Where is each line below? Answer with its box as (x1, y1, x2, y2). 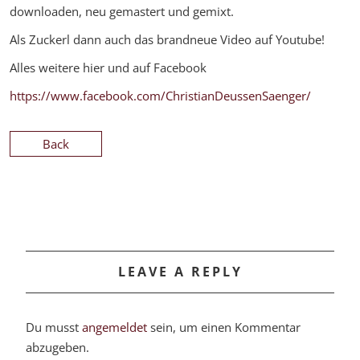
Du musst (26, 319, 82, 336)
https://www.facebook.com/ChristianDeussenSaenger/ (10, 88, 311, 104)
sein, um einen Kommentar (147, 319, 301, 336)
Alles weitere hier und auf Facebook (10, 59, 207, 76)
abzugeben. (26, 339, 89, 356)
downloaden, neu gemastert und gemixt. (10, 3, 234, 20)
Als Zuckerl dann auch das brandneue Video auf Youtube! (10, 31, 325, 48)
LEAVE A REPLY (117, 263, 243, 281)
